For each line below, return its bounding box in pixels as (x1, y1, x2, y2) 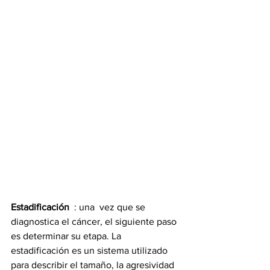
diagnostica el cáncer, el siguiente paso (11, 216, 179, 227)
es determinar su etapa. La (11, 230, 124, 241)
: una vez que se (72, 201, 148, 212)
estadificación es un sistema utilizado (11, 245, 170, 256)
